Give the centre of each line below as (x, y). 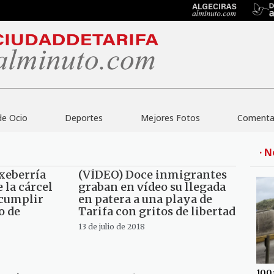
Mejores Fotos (170, 118)
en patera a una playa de (145, 199)
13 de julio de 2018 (111, 227)
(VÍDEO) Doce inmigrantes (152, 175)
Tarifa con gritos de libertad (157, 212)
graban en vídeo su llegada (152, 187)
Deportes (84, 118)
